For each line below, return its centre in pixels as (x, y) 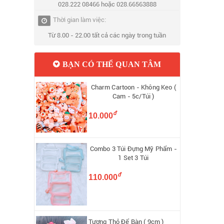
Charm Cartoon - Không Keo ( (133, 87)
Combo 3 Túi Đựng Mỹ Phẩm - (133, 149)
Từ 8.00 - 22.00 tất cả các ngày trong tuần (107, 35)
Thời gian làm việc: (80, 20)
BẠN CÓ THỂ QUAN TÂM (111, 64)
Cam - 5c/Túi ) (133, 96)
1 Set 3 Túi (133, 158)
